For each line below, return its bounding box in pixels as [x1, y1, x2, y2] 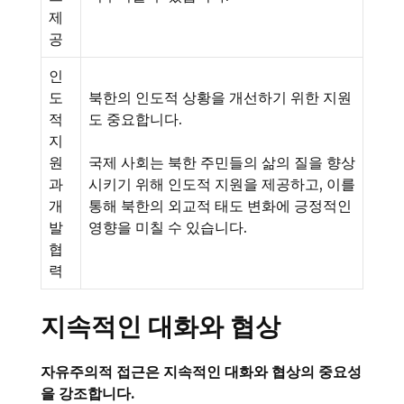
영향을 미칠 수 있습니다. [88, 218, 247, 237]
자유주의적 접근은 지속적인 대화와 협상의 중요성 [41, 363, 362, 381]
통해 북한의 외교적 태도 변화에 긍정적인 [88, 197, 352, 216]
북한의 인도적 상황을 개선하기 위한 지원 [88, 88, 352, 107]
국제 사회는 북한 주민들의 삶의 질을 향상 [88, 153, 355, 172]
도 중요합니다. [88, 110, 182, 129]
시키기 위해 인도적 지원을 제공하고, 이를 [88, 175, 355, 194]
